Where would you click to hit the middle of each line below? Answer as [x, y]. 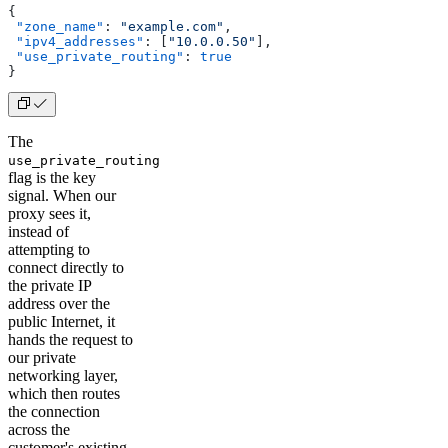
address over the [59, 304]
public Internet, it [61, 322]
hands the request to [70, 340]
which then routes [64, 394]
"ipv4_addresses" [76, 42]
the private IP [49, 286]
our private [42, 358]
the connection [54, 412]
